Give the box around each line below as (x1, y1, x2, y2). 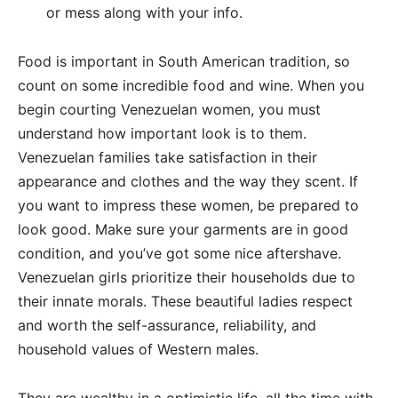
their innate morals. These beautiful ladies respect (18, 292, 353, 311)
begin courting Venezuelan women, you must (18, 100, 321, 119)
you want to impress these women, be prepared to (18, 196, 359, 215)
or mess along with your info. (45, 4, 243, 22)
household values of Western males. (18, 340, 259, 359)
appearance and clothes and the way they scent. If (18, 172, 358, 191)
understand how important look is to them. (18, 124, 306, 143)
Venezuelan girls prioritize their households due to (18, 268, 355, 287)
